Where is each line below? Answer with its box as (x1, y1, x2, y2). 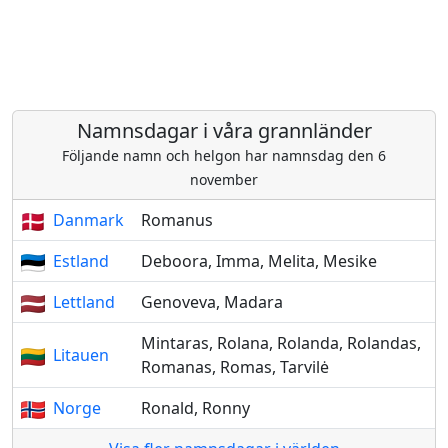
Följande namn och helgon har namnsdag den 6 (62, 146, 386, 165)
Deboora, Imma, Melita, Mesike (141, 250, 377, 272)
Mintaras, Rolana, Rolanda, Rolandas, (141, 332, 421, 354)
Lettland (53, 291, 115, 313)
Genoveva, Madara (141, 291, 283, 313)
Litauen (53, 344, 109, 366)
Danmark (53, 209, 124, 231)
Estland (53, 250, 109, 272)
